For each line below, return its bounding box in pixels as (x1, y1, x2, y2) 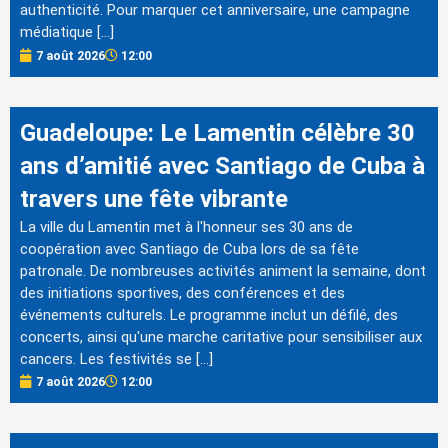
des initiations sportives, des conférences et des (20, 283, 345, 302)
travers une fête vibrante (20, 184, 288, 213)
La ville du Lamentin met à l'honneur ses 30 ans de (20, 217, 353, 236)
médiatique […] (20, 23, 114, 42)
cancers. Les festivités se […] (20, 349, 213, 368)
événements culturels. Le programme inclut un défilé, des (20, 305, 398, 324)
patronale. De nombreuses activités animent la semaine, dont (20, 261, 426, 280)
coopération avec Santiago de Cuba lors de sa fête (20, 239, 359, 258)
